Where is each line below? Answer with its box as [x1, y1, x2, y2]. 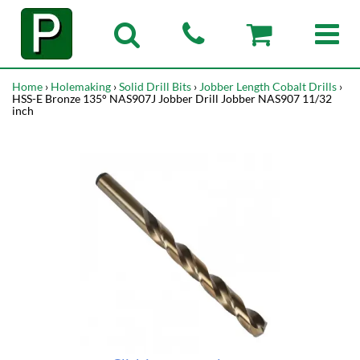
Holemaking [51, 80, 111, 93]
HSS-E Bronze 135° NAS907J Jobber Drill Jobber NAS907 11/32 [12, 92, 332, 105]
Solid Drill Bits [119, 80, 191, 93]
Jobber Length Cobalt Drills [199, 80, 337, 93]
